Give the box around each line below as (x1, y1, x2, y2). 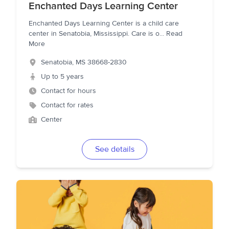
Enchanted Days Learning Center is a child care (29, 19, 179, 28)
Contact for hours (41, 86, 96, 96)
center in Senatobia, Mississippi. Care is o (29, 29, 159, 38)
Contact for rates (41, 101, 94, 110)
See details (95, 144, 134, 154)
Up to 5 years (41, 72, 84, 81)
